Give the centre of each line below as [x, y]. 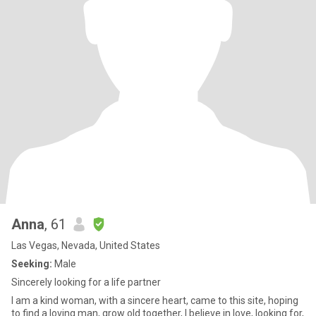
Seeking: [32, 264]
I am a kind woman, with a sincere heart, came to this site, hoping [155, 300]
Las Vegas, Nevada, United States [86, 245]
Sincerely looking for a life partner [86, 282]
